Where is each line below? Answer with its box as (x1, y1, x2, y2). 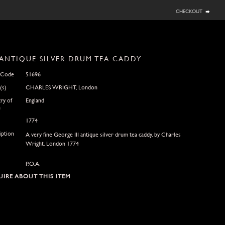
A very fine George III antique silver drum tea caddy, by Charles (25, 131, 181, 138)
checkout (176, 7, 202, 15)
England (25, 96, 44, 104)
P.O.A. (25, 160, 41, 167)
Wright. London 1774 (25, 140, 79, 147)
